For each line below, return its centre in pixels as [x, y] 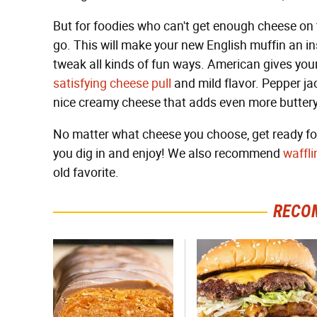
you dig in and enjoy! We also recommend [168, 154]
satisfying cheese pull [112, 83]
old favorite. [86, 173]
